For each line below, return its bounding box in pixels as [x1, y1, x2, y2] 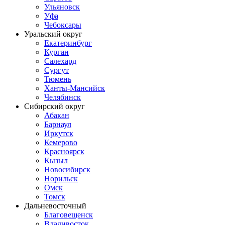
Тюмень [44, 75, 71, 84]
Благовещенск [44, 210, 93, 219]
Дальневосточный [24, 201, 86, 210]
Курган [44, 48, 69, 57]
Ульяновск [44, 3, 80, 12]
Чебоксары [44, 21, 81, 30]
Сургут [44, 66, 69, 75]
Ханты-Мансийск [44, 84, 105, 93]
